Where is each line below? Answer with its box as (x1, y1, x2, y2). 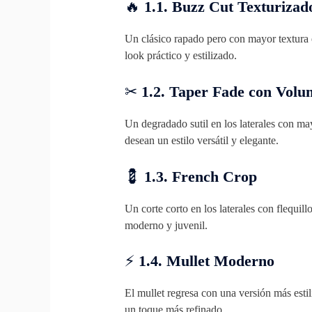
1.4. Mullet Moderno (138, 252, 274, 270)
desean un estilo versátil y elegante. (124, 134, 279, 146)
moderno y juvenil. (124, 219, 208, 231)
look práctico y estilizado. (124, 49, 237, 62)
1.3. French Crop (143, 167, 257, 185)
